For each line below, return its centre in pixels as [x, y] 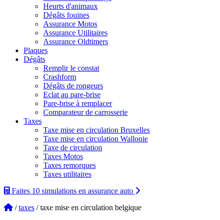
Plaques [36, 50]
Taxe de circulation [73, 148]
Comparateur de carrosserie [85, 112]
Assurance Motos [70, 24]
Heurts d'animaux [70, 6]
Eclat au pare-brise [72, 95]
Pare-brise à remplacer [78, 103]
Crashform [60, 77]
